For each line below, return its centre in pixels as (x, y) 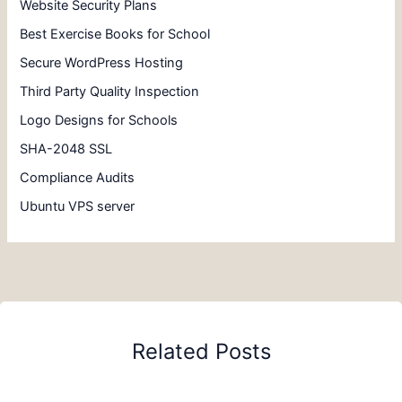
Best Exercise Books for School (115, 35)
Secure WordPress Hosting (102, 63)
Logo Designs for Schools (99, 120)
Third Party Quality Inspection (110, 91)
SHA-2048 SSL (66, 149)
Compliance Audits (78, 177)
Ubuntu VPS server (78, 206)
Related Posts (201, 352)
